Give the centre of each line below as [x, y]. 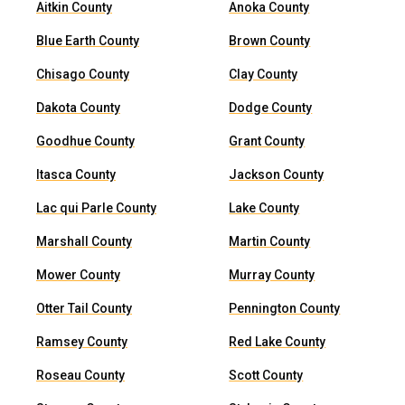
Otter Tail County [84, 308]
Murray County [272, 275]
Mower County [78, 275]
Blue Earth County [88, 41]
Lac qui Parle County [96, 208]
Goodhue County [85, 141]
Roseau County [80, 375]
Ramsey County [82, 342]
